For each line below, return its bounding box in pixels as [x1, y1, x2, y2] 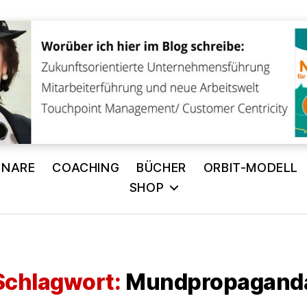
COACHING [52, 160, 120, 175]
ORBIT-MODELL [203, 160, 298, 175]
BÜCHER [136, 160, 186, 175]
